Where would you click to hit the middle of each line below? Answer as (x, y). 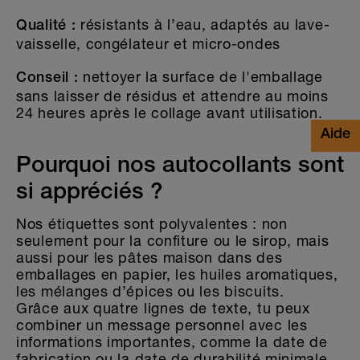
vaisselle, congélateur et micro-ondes (148, 44)
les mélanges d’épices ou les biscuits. (150, 291)
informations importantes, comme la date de (172, 342)
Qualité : (46, 27)
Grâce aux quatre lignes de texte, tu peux (163, 308)
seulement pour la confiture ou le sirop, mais (173, 241)
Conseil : (47, 79)
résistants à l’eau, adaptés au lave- (203, 25)
